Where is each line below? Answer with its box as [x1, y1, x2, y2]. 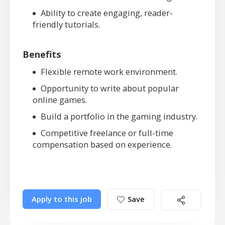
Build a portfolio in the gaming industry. [41, 110, 197, 123]
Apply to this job [32, 194, 92, 204]
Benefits [23, 48, 61, 61]
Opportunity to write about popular [41, 82, 179, 94]
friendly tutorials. [33, 19, 100, 31]
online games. [33, 94, 87, 106]
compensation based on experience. [33, 139, 172, 151]
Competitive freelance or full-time [41, 127, 173, 139]
